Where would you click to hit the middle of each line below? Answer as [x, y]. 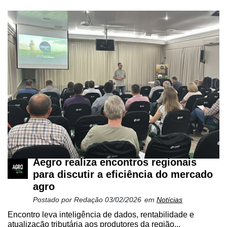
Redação [89, 200]
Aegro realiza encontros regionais [115, 162]
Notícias [169, 200]
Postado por [53, 200]
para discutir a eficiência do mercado [123, 175]
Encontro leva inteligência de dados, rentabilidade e [101, 215]
